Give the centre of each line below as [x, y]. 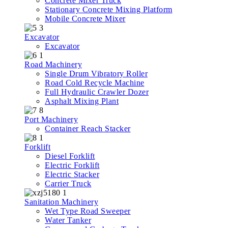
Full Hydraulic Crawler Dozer [97, 92]
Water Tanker [68, 220]
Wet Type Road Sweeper [88, 211]
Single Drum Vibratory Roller [96, 73]
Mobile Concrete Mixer [85, 18]
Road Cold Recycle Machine [95, 82]
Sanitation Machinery [61, 202]
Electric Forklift [72, 165]
